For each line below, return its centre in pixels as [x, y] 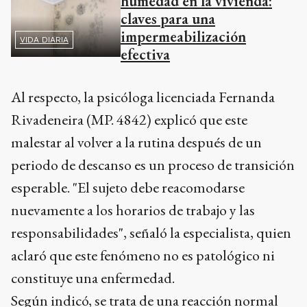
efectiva [145, 55]
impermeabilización [183, 37]
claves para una [168, 19]
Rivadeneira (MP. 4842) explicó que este [129, 120]
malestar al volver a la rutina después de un [136, 143]
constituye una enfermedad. [94, 278]
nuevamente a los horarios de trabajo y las [133, 210]
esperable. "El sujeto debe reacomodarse [128, 188]
